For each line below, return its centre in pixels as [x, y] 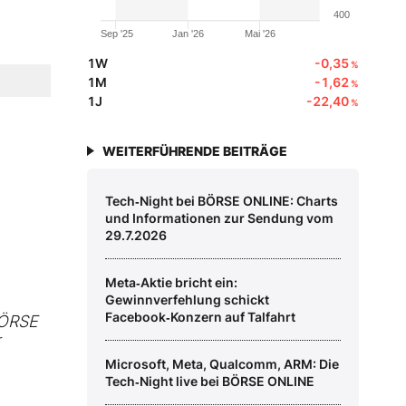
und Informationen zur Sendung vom [219, 218]
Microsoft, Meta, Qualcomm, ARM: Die [222, 364]
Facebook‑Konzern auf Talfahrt [200, 317]
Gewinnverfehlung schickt [187, 300]
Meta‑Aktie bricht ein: [171, 283]
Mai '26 [260, 34]
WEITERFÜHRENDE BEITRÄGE [195, 151]
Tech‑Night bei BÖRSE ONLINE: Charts [222, 201]
